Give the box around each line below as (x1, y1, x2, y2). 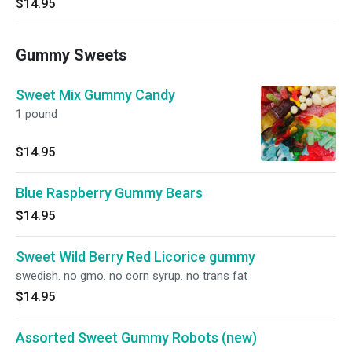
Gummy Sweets (16, 46, 127, 64)
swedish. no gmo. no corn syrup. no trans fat (16, 269, 247, 283)
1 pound (16, 107, 57, 121)
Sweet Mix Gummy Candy (16, 86, 175, 103)
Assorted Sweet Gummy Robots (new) (16, 329, 257, 346)
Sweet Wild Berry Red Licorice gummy (16, 248, 255, 265)
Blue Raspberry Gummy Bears (16, 185, 203, 201)
